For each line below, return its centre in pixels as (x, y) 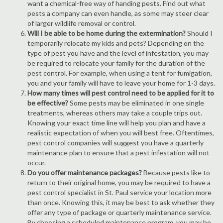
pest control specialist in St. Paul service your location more (119, 192)
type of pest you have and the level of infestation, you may (118, 53)
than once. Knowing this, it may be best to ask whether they (121, 202)
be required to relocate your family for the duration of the (116, 63)
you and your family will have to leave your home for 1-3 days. (121, 83)
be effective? (48, 103)
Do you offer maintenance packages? (85, 172)
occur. (37, 163)
